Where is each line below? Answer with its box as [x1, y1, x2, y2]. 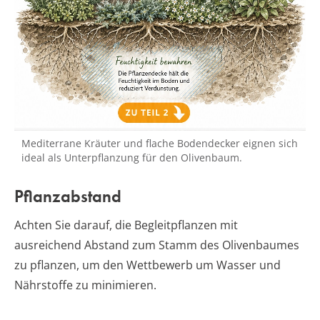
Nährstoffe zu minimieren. [14, 277, 156, 294]
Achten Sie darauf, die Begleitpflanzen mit [14, 217, 238, 234]
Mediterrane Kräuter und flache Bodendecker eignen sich [21, 136, 298, 151]
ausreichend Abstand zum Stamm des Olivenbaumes [14, 237, 299, 254]
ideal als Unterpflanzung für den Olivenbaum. [21, 151, 242, 165]
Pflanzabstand [14, 185, 121, 208]
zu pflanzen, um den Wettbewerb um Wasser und [14, 257, 281, 274]
